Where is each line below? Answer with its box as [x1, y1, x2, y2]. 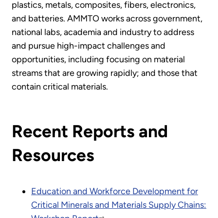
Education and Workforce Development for [31, 185, 198, 197]
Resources [12, 145, 94, 166]
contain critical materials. [12, 81, 112, 92]
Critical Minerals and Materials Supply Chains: [31, 199, 206, 210]
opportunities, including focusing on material [12, 54, 185, 65]
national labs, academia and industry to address [12, 26, 194, 37]
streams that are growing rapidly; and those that [12, 67, 198, 78]
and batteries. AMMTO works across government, [12, 13, 202, 24]
